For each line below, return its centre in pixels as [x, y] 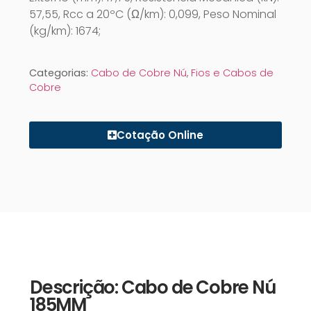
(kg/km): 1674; [65, 31]
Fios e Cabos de [232, 73]
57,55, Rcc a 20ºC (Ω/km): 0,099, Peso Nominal [153, 14]
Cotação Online [160, 135]
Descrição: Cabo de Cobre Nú [153, 287]
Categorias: [60, 73]
